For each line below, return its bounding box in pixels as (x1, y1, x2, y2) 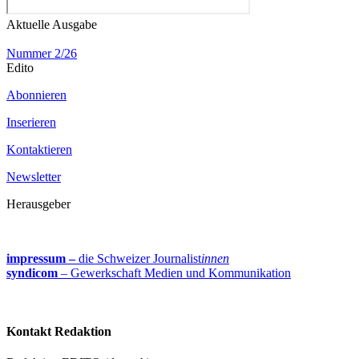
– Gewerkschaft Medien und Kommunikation (58, 265, 291, 280)
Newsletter (6, 169, 61, 184)
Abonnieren (6, 87, 67, 102)
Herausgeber (6, 196, 71, 211)
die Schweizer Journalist (79, 251, 201, 265)
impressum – (6, 251, 79, 265)
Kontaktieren (6, 142, 72, 156)
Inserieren (6, 115, 56, 129)
